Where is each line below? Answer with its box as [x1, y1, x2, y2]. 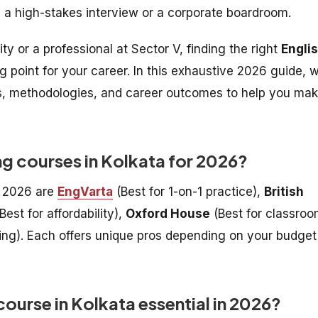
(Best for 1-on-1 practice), [113, 185, 264, 199]
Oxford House [126, 207, 210, 221]
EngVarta [57, 185, 113, 199]
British [264, 185, 304, 199]
